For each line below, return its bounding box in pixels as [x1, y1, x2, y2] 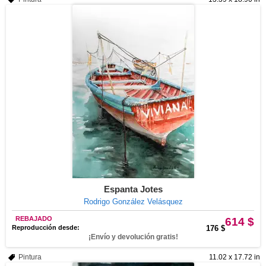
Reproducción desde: [12, 224, 80, 231]
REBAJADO [15, 215, 52, 222]
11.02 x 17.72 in [209, 253, 260, 261]
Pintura [18, 253, 42, 261]
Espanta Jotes [103, 184, 163, 194]
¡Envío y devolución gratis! [88, 233, 178, 241]
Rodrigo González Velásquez [83, 197, 183, 206]
